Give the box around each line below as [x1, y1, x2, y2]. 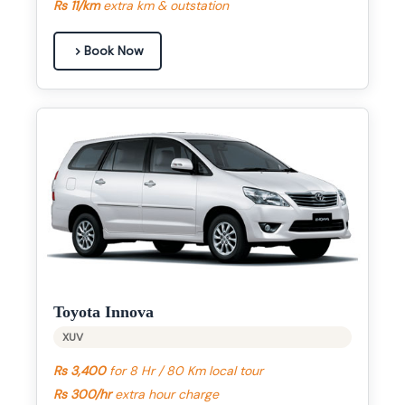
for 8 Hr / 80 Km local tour [106, 363, 263, 380]
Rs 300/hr [53, 386, 111, 403]
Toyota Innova [53, 303, 154, 322]
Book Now [84, 42, 144, 60]
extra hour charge [111, 386, 219, 403]
